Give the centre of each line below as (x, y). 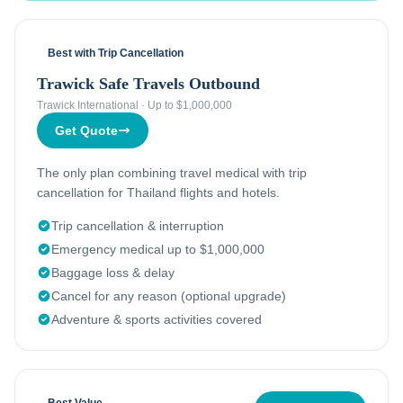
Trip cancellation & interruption (138, 226)
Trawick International (88, 105)
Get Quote (86, 130)
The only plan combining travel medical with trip (172, 173)
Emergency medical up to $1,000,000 (158, 249)
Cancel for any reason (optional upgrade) (169, 296)
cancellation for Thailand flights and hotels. (158, 193)
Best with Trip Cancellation (116, 53)
